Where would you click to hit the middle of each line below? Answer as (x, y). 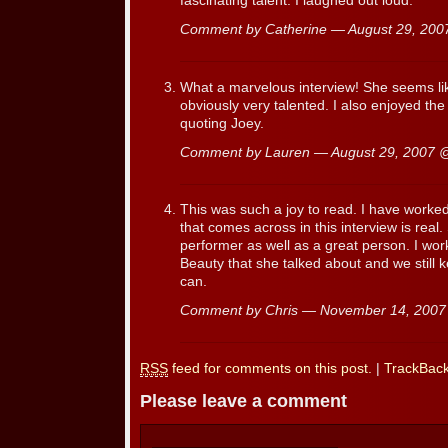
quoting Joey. (222, 123)
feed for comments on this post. (270, 368)
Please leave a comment (243, 401)
